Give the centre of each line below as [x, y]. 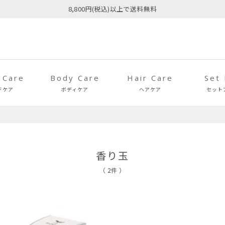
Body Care [75, 78]
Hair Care [150, 78]
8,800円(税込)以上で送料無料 [113, 9]
